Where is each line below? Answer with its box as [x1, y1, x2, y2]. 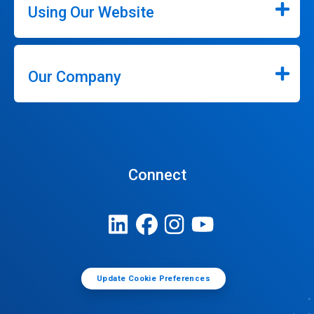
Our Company [28, 68, 121, 86]
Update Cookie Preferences [97, 273, 210, 283]
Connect [128, 166, 186, 184]
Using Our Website [28, 4, 154, 21]
